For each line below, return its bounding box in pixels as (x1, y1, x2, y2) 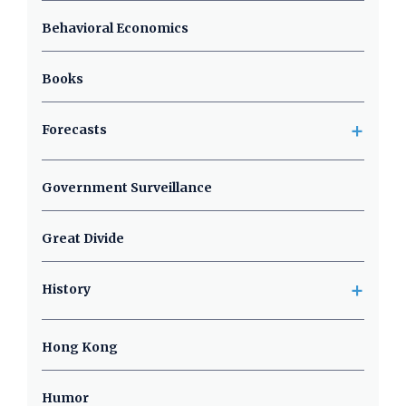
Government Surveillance (42, 179, 212, 196)
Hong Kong (42, 339, 118, 355)
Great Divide (42, 230, 124, 246)
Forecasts (42, 121, 107, 138)
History (42, 281, 91, 297)
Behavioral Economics (42, 20, 188, 36)
